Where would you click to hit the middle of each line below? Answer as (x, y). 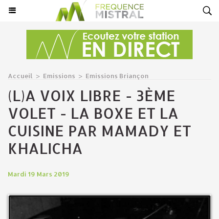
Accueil (20, 76)
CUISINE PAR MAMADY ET (99, 131)
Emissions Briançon (117, 76)
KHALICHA (45, 148)
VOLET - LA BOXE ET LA (93, 113)
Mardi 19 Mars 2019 (39, 174)
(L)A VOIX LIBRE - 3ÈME (92, 95)
